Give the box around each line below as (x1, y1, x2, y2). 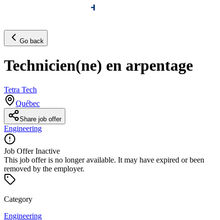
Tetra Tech (4, 85, 37, 94)
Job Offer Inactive (4, 146, 60, 155)
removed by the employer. (4, 164, 84, 173)
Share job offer (20, 115, 61, 123)
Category (4, 194, 32, 203)
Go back (20, 37, 44, 45)
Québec (16, 99, 40, 108)
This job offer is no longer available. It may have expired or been (4, 155, 204, 164)
